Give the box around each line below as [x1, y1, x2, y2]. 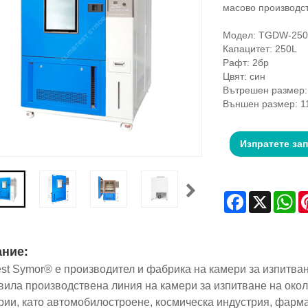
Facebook [245, 191, 289, 203]
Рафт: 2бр [222, 57, 269, 69]
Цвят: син [222, 71, 265, 82]
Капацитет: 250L [222, 43, 297, 55]
